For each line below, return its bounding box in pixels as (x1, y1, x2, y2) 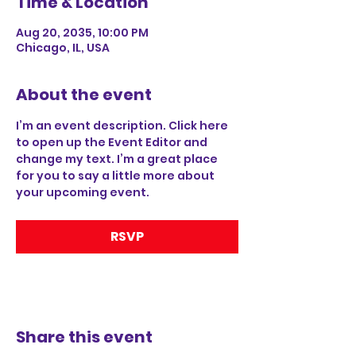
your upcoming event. (16, 184, 149, 200)
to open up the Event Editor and (16, 134, 210, 150)
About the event (16, 83, 152, 106)
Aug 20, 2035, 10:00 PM (16, 25, 149, 41)
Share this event (16, 326, 153, 348)
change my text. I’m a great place (16, 151, 220, 167)
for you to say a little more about (16, 168, 217, 184)
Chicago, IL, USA (16, 40, 110, 56)
